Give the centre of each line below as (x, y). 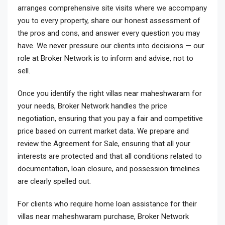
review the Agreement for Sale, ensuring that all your (104, 144)
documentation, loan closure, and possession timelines (109, 169)
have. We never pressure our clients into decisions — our (111, 46)
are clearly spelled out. (54, 181)
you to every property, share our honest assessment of (109, 21)
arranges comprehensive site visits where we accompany (112, 8)
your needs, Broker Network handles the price (92, 106)
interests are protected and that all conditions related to (110, 156)
